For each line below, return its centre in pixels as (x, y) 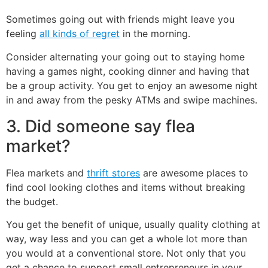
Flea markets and (46, 173)
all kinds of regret (80, 34)
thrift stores (113, 173)
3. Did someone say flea (100, 126)
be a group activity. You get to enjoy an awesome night (132, 85)
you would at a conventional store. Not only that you (126, 253)
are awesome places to (194, 173)
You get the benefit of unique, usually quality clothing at (133, 225)
